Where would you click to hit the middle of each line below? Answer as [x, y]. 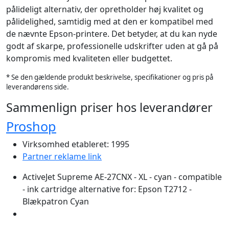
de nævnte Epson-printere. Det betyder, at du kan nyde [112, 34]
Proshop [31, 126]
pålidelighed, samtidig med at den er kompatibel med [110, 21]
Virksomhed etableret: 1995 [76, 144]
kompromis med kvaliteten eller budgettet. [89, 58]
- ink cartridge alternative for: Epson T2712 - [107, 189]
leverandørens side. [38, 87]
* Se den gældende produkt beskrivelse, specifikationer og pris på [110, 77]
